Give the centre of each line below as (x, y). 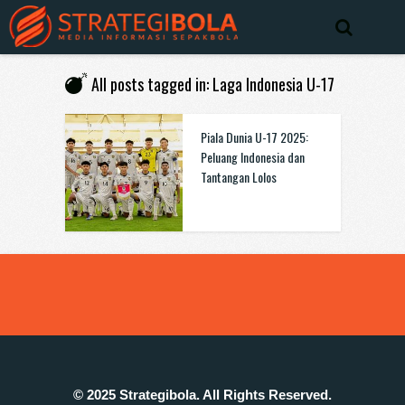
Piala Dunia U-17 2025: (254, 137)
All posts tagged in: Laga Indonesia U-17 (212, 84)
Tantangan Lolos (238, 177)
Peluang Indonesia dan (252, 157)
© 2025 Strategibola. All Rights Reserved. (202, 395)
